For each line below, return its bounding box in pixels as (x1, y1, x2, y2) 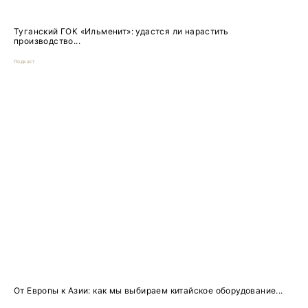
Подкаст (14, 58, 36, 65)
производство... (14, 36, 81, 47)
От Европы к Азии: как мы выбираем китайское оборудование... (14, 285, 283, 296)
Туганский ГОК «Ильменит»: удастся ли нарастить (14, 26, 229, 37)
